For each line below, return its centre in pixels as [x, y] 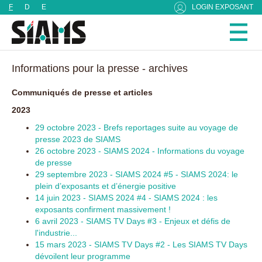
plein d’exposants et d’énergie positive [106, 186]
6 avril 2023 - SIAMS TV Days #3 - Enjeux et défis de [133, 221]
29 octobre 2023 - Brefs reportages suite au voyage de [137, 127]
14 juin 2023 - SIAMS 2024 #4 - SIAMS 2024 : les [126, 198]
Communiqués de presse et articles [82, 92]
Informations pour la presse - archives [100, 68]
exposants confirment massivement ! [103, 209]
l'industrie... [56, 233]
